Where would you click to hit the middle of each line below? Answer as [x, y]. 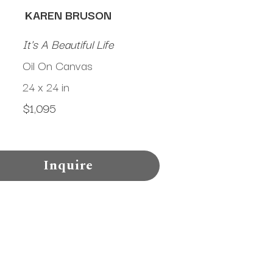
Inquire [68, 166]
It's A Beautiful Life [68, 44]
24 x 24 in [46, 87]
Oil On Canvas [58, 66]
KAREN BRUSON [68, 15]
